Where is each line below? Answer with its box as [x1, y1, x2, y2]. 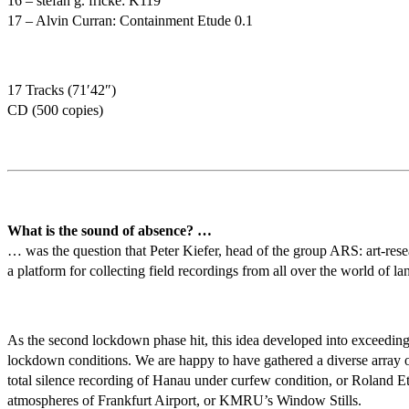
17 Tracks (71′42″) [7, 82, 116, 98]
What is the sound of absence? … [7, 223, 212, 238]
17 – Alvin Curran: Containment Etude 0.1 [7, 13, 253, 28]
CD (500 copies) [7, 102, 103, 118]
